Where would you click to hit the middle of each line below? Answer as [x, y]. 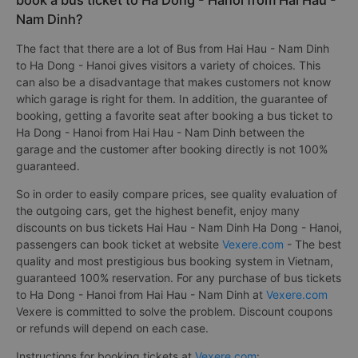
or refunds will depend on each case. [112, 328]
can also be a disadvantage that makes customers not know [173, 82]
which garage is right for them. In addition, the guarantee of [172, 99]
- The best [312, 245]
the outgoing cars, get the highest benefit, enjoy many [158, 211]
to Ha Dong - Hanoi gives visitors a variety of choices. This [168, 66]
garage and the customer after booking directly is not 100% [172, 149]
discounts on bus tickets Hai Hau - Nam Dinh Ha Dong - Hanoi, [179, 228]
